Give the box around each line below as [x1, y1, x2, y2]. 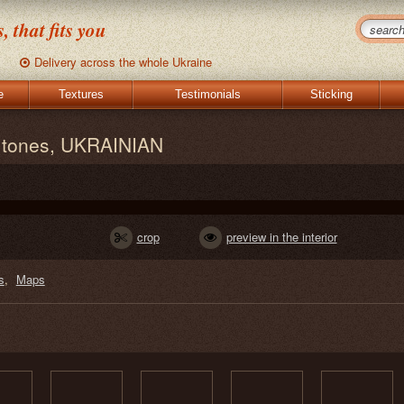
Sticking [309, 87, 353, 101]
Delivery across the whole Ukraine [34, 53, 212, 70]
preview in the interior [225, 228, 337, 245]
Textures [58, 87, 104, 101]
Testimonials [174, 87, 241, 101]
